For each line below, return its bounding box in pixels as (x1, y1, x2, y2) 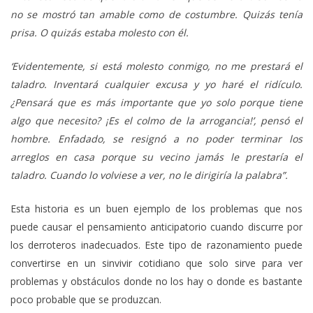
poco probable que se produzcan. (10, 292, 161, 306)
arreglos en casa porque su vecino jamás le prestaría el (10, 150, 303, 163)
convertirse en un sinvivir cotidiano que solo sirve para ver (10, 256, 303, 270)
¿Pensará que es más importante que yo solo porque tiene (10, 95, 303, 109)
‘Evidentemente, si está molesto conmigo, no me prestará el (10, 59, 303, 73)
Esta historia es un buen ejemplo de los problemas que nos (10, 201, 303, 215)
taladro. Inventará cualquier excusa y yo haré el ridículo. (10, 77, 303, 91)
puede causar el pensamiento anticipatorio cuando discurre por (10, 219, 303, 233)
